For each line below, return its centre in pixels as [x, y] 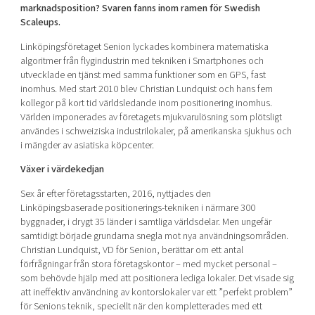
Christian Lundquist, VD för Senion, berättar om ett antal [131, 250]
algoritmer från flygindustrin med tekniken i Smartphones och [142, 60]
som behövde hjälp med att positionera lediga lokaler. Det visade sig [157, 278]
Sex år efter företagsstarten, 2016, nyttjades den [115, 193]
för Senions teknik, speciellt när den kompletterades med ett [141, 306]
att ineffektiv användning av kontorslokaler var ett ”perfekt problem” [156, 292]
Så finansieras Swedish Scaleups [157, 148]
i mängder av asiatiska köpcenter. [87, 145]
